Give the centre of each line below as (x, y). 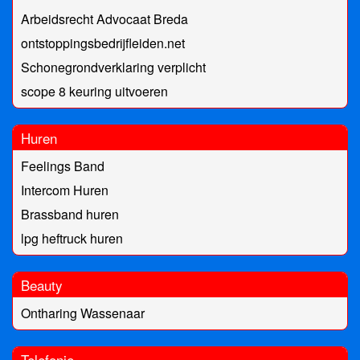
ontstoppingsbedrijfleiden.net (103, 43)
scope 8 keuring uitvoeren (94, 92)
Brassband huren (70, 215)
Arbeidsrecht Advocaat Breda (104, 19)
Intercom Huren (65, 190)
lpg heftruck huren (72, 239)
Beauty (42, 285)
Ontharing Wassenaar (83, 313)
